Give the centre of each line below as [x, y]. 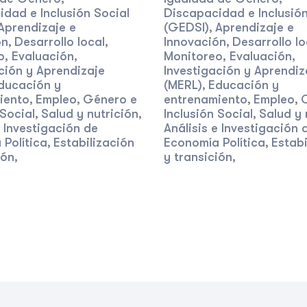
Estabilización [94, 143]
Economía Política [214, 143]
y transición [198, 157]
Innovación [195, 42]
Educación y [244, 85]
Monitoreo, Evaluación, [230, 56]
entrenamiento [206, 99]
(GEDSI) [186, 27]
